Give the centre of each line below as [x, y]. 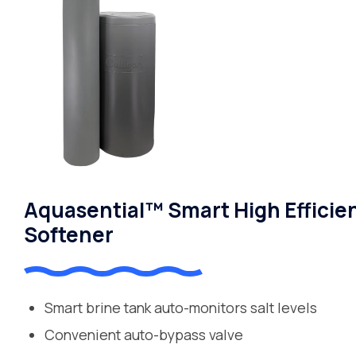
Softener [69, 234]
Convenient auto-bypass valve [144, 335]
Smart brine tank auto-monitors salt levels [181, 308]
